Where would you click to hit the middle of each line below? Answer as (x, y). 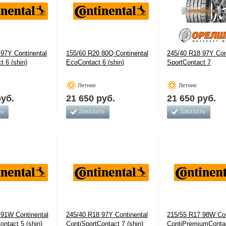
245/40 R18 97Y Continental (107, 215)
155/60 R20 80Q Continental (107, 53)
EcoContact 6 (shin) (95, 62)
